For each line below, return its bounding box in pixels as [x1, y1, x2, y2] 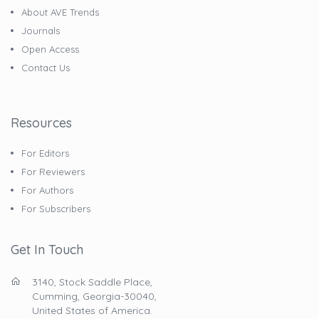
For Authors [21, 184, 73, 196]
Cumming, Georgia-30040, [32, 289, 157, 303]
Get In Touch [11, 241, 83, 258]
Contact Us [21, 61, 70, 73]
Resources [11, 114, 72, 131]
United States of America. [32, 303, 152, 317]
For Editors [21, 147, 69, 159]
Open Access [21, 43, 79, 55]
